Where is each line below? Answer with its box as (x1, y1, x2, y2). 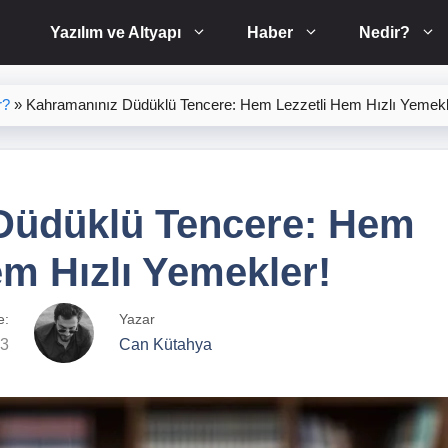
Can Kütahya (119, 336, 212, 354)
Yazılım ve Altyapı (50, 24, 181, 41)
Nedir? (359, 24, 410, 41)
